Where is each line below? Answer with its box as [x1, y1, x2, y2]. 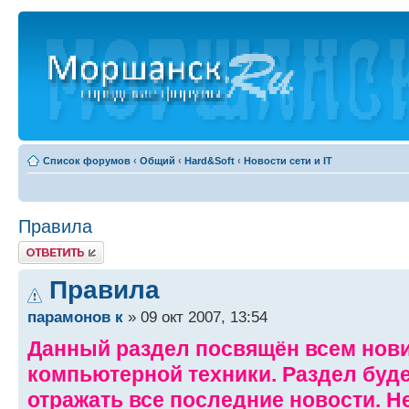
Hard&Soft [184, 155, 235, 166]
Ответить [18, 241, 62, 252]
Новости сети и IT [244, 155, 332, 166]
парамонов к [27, 308, 123, 327]
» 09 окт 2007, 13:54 [123, 308, 267, 327]
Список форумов [43, 155, 131, 166]
